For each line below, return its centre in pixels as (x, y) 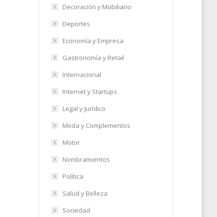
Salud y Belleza (85, 193)
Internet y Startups (90, 92)
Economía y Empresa (93, 41)
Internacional (82, 75)
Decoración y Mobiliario (97, 7)
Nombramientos (86, 159)
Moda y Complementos (96, 125)
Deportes (76, 24)
